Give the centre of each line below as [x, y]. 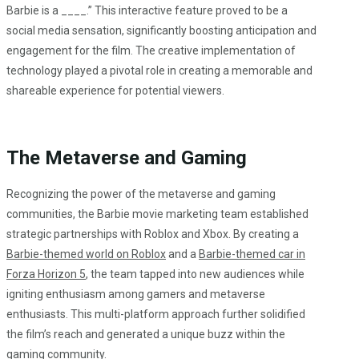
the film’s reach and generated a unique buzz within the [146, 335]
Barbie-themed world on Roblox [86, 254]
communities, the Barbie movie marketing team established [157, 214]
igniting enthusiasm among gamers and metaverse [136, 294]
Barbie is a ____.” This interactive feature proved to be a [147, 10]
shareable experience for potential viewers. [115, 90]
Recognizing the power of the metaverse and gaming [141, 194]
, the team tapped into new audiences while [195, 274]
